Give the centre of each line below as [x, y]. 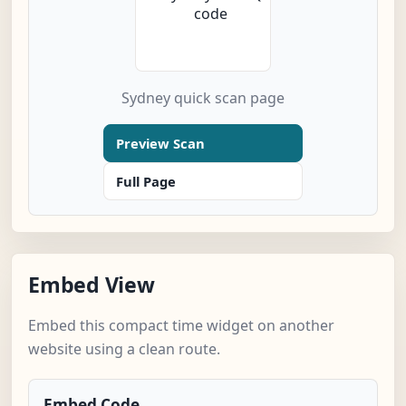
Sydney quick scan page [203, 98]
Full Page [146, 182]
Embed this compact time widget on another [181, 326]
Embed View [92, 285]
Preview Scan [160, 144]
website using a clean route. [124, 349]
